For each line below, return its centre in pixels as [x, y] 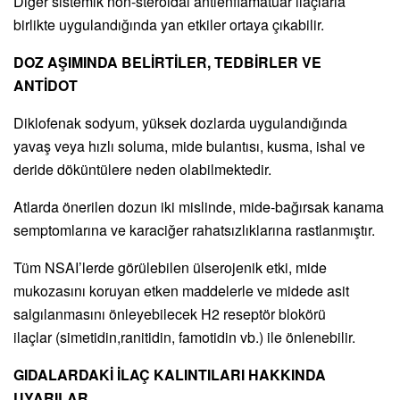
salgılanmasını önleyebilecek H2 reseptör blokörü [170, 313]
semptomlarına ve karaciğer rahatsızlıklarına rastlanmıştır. [194, 229]
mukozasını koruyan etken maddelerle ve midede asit [181, 290]
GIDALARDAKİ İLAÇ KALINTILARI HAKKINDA [170, 374]
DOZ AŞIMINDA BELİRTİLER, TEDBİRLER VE [167, 62]
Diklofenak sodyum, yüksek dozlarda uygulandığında [180, 122]
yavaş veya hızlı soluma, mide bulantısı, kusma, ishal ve [189, 146]
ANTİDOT [46, 85]
